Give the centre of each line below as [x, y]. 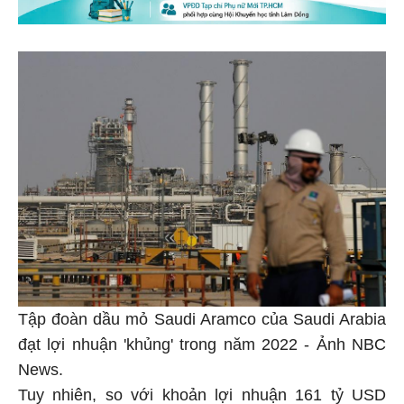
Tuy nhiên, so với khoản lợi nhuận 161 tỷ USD [202, 392]
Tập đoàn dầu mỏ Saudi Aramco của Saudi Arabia [202, 316]
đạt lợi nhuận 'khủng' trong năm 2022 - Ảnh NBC [202, 341]
